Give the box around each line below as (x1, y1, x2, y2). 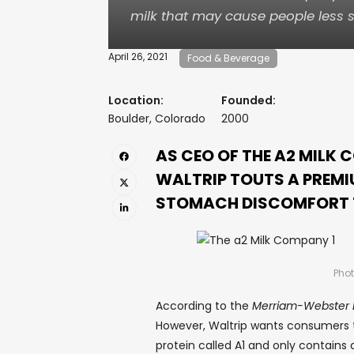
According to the (156, 298, 252, 314)
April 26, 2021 (108, 50, 168, 63)
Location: (108, 92, 164, 108)
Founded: (221, 92, 276, 108)
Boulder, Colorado (108, 111, 205, 126)
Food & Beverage (187, 51, 269, 65)
